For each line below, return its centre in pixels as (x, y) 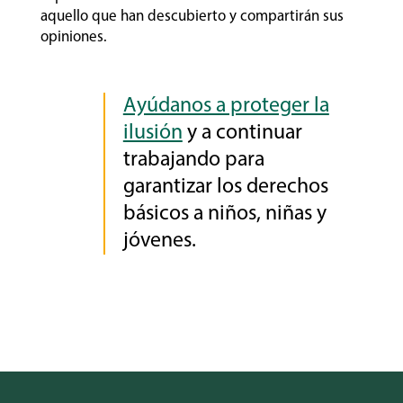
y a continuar (242, 134)
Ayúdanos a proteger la (226, 107)
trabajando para (193, 161)
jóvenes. (159, 242)
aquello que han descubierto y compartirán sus (192, 17)
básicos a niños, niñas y (224, 215)
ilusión (152, 134)
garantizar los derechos (225, 188)
